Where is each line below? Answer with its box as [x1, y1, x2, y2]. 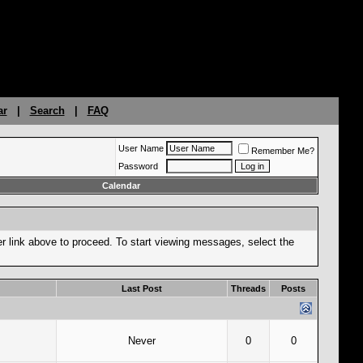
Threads [231, 284, 266, 293]
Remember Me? [251, 146, 314, 156]
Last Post [122, 284, 162, 293]
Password [118, 161, 158, 171]
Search [29, 105, 65, 117]
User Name [118, 143, 164, 153]
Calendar [101, 181, 140, 190]
